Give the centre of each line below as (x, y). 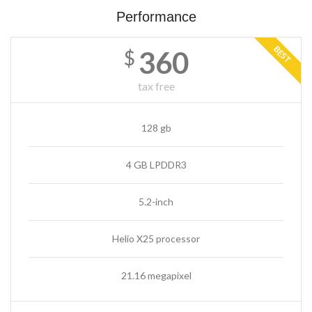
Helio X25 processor (156, 239)
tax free (156, 86)
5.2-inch (156, 202)
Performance (156, 17)
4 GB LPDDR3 (156, 165)
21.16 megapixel (156, 275)
